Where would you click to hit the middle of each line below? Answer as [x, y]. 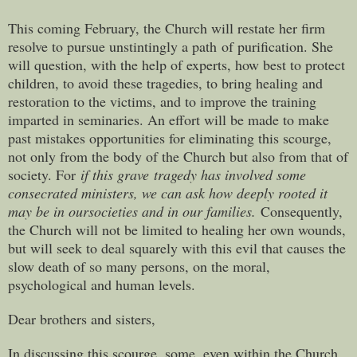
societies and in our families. [175, 211]
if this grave [117, 174]
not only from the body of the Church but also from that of [178, 156]
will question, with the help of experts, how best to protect [177, 64]
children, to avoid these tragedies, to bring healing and [165, 82]
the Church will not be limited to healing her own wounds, [177, 229]
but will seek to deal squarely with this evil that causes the [177, 247]
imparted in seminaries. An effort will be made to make [169, 119]
